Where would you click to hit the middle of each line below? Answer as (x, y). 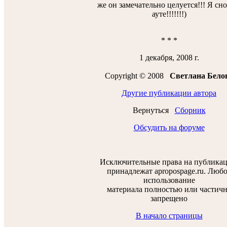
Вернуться (154, 110)
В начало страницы (169, 215)
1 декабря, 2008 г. (169, 57)
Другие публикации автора (169, 93)
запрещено (169, 198)
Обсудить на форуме (169, 127)
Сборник (190, 110)
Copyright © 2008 (137, 75)
